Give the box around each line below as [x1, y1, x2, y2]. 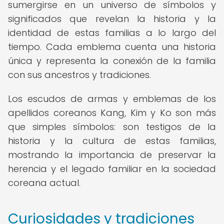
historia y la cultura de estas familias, [8, 134, 216, 147]
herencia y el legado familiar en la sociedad [8, 162, 216, 175]
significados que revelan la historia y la [8, 12, 216, 25]
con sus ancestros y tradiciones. [8, 68, 151, 81]
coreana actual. [8, 176, 80, 189]
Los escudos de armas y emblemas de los [8, 92, 216, 105]
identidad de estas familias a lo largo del [8, 26, 216, 39]
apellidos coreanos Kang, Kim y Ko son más [8, 106, 216, 119]
